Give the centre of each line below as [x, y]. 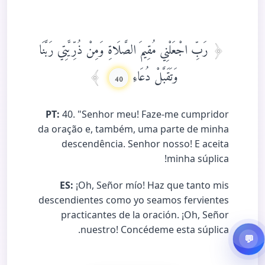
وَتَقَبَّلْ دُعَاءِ [154, 73]
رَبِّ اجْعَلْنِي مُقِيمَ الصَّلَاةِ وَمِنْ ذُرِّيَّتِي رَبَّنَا [125, 47]
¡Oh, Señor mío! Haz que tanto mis [151, 185]
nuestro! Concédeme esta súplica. [155, 230]
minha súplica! [198, 159]
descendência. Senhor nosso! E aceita [145, 144]
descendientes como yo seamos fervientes [134, 200]
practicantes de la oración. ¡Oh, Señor [145, 215]
